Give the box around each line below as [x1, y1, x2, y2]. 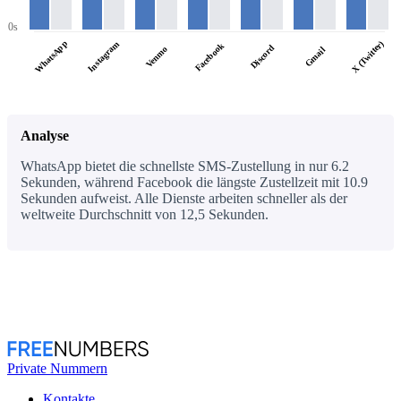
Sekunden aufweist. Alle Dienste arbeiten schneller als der [21, 190, 347, 206]
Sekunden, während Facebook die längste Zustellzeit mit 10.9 [21, 174, 368, 190]
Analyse [21, 127, 69, 143]
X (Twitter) [349, 38, 386, 75]
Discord [247, 42, 276, 71]
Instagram [85, 38, 121, 74]
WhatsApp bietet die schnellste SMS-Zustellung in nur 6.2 [21, 158, 349, 174]
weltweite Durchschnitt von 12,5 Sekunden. [21, 206, 269, 222]
